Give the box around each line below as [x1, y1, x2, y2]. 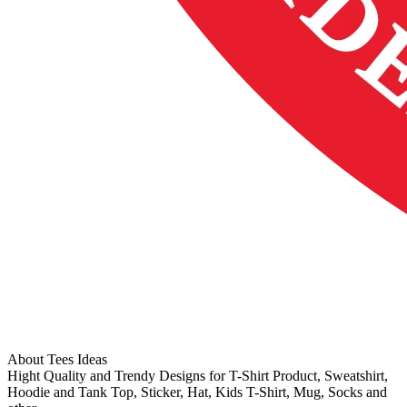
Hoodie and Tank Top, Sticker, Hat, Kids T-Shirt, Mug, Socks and [7, 384, 387, 401]
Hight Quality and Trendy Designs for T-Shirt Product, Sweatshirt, [7, 368, 388, 384]
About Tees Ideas [7, 352, 107, 368]
